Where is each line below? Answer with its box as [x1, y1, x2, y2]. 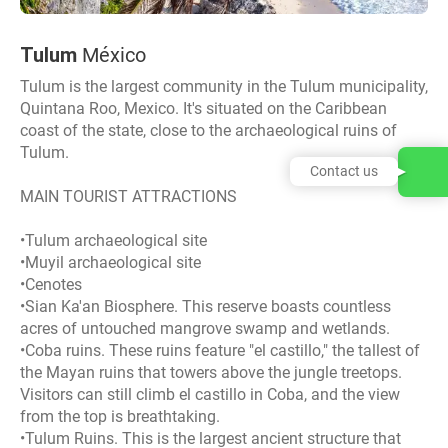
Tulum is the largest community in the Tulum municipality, [20, 76, 428, 96]
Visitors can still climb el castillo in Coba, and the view [20, 384, 400, 404]
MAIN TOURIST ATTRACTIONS [20, 186, 237, 206]
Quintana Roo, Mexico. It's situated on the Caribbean [20, 98, 387, 118]
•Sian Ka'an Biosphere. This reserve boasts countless [20, 296, 391, 316]
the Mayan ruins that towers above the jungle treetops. [20, 362, 402, 382]
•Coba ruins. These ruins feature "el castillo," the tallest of [20, 340, 420, 360]
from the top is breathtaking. [20, 406, 220, 426]
